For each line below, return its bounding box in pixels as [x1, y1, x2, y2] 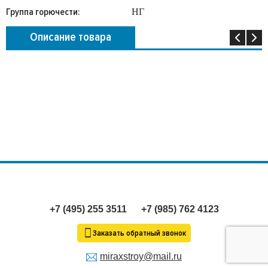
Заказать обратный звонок [91, 228, 186, 238]
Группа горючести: [6, 6, 80, 18]
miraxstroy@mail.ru [100, 251, 182, 261]
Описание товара [30, 30, 111, 44]
